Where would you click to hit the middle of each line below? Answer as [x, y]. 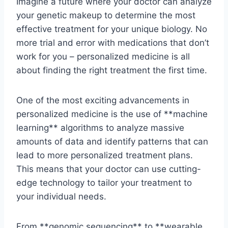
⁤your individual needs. [61, 196]
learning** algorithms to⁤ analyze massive [100, 127]
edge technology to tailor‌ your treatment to [104, 182]
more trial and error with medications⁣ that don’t [113, 42]
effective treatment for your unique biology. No [112, 29]
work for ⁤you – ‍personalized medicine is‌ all [103, 56]
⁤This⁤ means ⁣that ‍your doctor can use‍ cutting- [109, 169]
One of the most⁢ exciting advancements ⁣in [103, 100]
